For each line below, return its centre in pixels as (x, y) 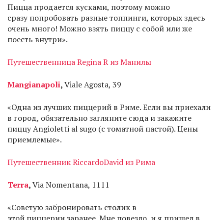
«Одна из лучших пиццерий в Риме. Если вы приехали (109, 107)
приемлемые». (35, 139)
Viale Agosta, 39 (93, 84)
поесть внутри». (38, 39)
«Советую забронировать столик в (72, 207)
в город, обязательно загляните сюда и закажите (99, 118)
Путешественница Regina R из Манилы (79, 62)
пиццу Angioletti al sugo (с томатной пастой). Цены (103, 129)
